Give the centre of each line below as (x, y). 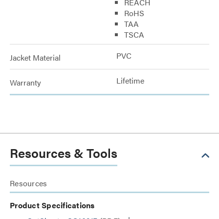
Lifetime (130, 80)
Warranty (25, 82)
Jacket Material (35, 57)
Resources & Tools (64, 153)
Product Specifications (52, 205)
